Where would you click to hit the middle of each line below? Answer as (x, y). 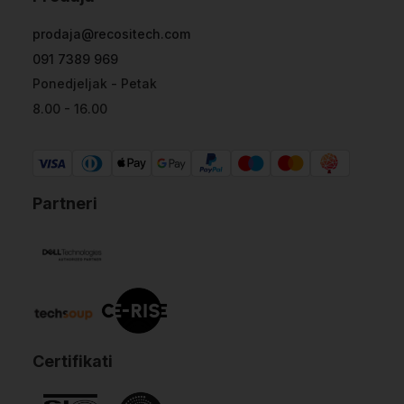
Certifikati (73, 361)
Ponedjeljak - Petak (95, 83)
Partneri (65, 203)
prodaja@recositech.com (111, 34)
